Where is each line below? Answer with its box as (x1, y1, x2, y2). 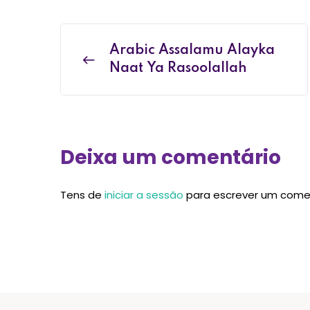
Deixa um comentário (60, 144, 281, 172)
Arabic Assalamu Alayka (109, 44, 275, 58)
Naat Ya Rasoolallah (109, 62, 247, 76)
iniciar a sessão (104, 188, 183, 203)
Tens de (60, 188, 104, 203)
